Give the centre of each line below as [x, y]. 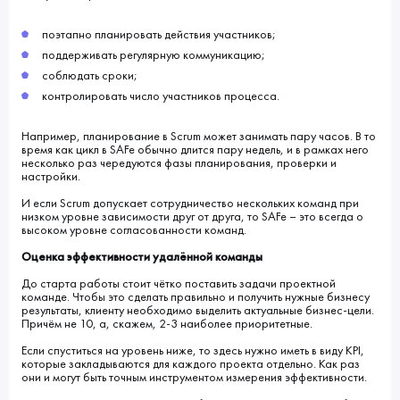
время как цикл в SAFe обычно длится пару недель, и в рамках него [195, 149]
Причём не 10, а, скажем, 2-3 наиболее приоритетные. [167, 323]
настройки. [51, 176]
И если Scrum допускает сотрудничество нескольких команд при [190, 203]
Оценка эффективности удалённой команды [142, 256]
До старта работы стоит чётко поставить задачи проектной [179, 283]
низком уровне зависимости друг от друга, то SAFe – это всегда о [192, 216]
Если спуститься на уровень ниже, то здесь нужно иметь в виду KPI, [193, 350]
